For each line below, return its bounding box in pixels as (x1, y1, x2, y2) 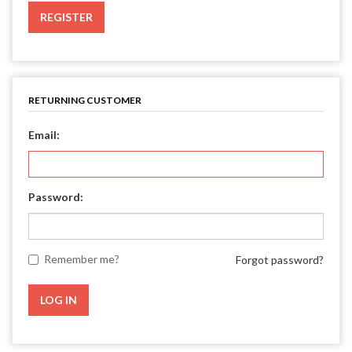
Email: (28, 128, 60, 141)
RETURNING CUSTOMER (28, 94, 141, 106)
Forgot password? (236, 253, 324, 266)
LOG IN (40, 293, 77, 306)
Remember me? (44, 252, 119, 266)
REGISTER (40, 10, 93, 24)
